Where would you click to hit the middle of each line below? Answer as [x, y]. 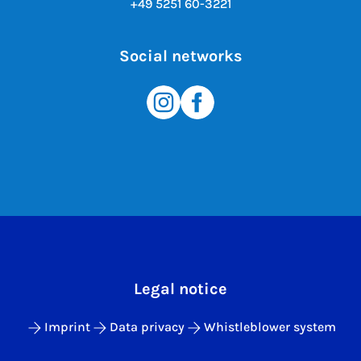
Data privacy [147, 326]
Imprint [67, 326]
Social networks [180, 56]
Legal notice [180, 288]
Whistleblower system [270, 326]
